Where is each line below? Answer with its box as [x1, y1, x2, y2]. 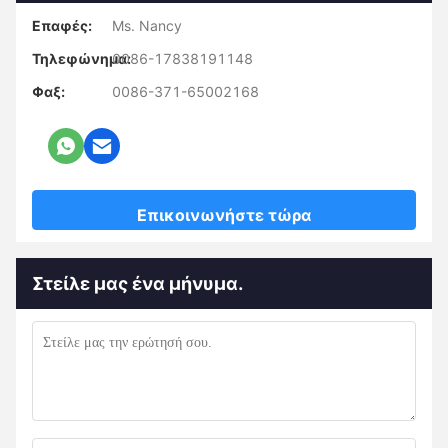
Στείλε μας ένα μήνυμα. [32, 272, 243, 294]
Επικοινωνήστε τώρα [137, 204, 311, 225]
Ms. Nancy [112, 16, 182, 34]
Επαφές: [32, 16, 92, 34]
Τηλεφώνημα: [32, 49, 131, 67]
